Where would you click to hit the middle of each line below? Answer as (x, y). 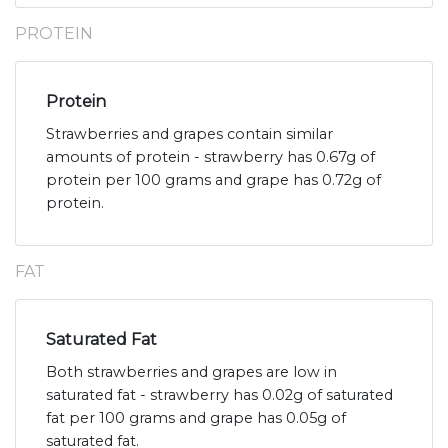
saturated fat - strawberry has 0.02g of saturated (219, 395)
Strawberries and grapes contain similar (189, 134)
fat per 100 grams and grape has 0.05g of (196, 418)
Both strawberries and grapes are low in (191, 372)
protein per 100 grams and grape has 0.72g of (213, 180)
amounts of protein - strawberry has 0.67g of (210, 157)
